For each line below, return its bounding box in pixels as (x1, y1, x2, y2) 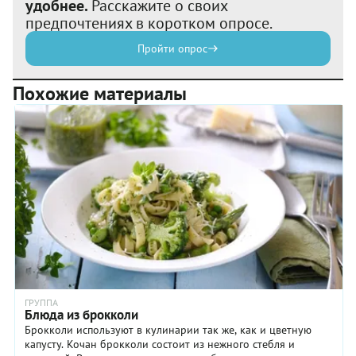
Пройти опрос (137, 41, 207, 56)
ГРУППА (25, 296, 58, 308)
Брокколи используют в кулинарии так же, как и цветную (25, 322, 311, 337)
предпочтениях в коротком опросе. (25, 12, 273, 33)
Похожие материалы (13, 80, 187, 106)
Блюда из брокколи (25, 305, 138, 323)
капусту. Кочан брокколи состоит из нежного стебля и (25, 336, 295, 351)
